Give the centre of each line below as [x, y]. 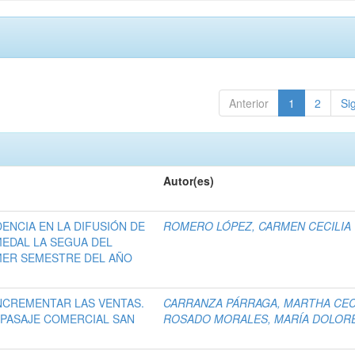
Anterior [248, 103]
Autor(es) [189, 181]
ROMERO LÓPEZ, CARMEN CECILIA [258, 226]
